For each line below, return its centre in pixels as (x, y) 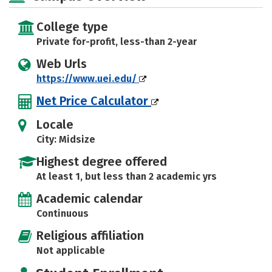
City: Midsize (66, 139)
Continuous (63, 213)
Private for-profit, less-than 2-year (117, 42)
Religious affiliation (90, 236)
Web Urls (62, 64)
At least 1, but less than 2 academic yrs (127, 176)
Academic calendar (90, 199)
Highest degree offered (102, 161)
